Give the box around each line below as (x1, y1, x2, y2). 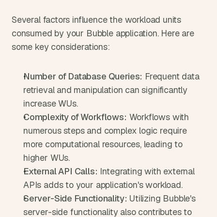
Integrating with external (97, 166, 195, 177)
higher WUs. (23, 152, 70, 163)
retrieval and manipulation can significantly (23, 84, 188, 95)
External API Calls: (23, 166, 98, 177)
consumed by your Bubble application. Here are (12, 28, 194, 39)
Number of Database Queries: (23, 71, 143, 82)
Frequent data (142, 71, 200, 82)
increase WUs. (23, 98, 78, 109)
